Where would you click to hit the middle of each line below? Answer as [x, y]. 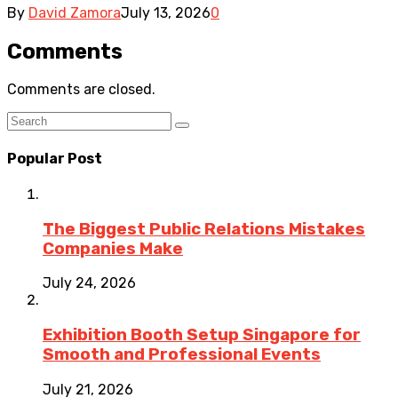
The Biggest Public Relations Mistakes [204, 229]
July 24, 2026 [89, 283]
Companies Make [113, 248]
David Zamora [75, 12]
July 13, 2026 [166, 12]
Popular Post [55, 158]
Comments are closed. [81, 90]
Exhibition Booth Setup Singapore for [202, 335]
